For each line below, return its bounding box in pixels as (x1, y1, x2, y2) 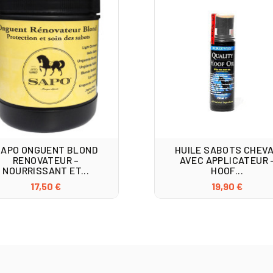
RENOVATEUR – (12, 154, 79, 166)
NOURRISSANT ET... (2, 165, 90, 177)
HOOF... (211, 165, 244, 177)
